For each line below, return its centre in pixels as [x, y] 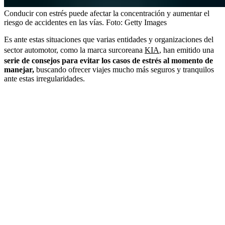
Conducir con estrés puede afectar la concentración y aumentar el [107, 14]
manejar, [19, 70]
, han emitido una [187, 50]
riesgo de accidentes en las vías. [54, 23]
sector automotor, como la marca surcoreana [74, 50]
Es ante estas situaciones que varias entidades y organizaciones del [109, 40]
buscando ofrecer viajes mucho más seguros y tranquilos [124, 70]
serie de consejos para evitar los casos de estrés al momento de [108, 61]
